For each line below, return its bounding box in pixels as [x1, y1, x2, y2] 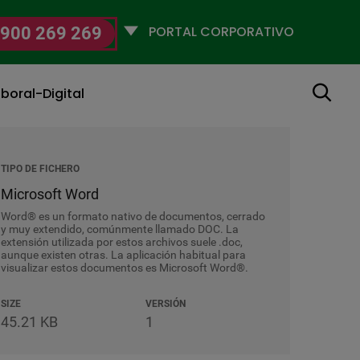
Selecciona [139, 19, 202, 35]
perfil [139, 50, 170, 65]
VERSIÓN [145, 298, 186, 309]
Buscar [312, 82, 351, 97]
